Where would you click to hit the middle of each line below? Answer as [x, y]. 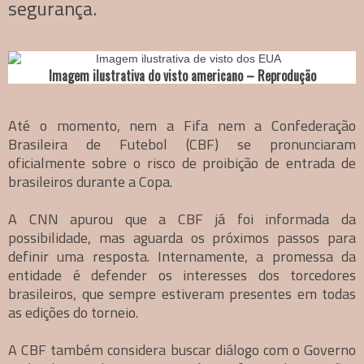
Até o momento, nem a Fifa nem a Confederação [182, 125]
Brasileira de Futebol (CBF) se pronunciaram [182, 144]
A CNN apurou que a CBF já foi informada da [182, 219]
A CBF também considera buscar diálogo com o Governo [182, 349]
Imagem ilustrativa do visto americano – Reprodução [182, 75]
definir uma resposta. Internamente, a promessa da [182, 256]
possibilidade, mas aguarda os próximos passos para [182, 237]
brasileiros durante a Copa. [90, 181]
